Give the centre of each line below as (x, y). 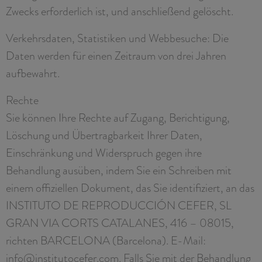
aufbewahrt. (33, 73)
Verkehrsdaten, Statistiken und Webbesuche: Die (117, 38)
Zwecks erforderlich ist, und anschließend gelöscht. (120, 11)
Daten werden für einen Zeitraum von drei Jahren (116, 55)
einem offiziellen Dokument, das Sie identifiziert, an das (130, 187)
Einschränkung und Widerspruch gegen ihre (104, 152)
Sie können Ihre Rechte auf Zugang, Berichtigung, (118, 117)
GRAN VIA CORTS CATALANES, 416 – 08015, (120, 223)
